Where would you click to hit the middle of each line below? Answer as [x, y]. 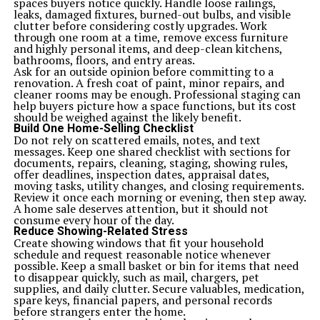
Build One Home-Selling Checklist [103, 128]
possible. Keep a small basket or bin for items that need [156, 266]
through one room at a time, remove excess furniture [150, 37]
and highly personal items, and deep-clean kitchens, [147, 49]
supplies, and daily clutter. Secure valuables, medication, [159, 289]
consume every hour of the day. [94, 220]
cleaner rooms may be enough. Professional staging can [157, 94]
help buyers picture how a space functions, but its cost [155, 106]
